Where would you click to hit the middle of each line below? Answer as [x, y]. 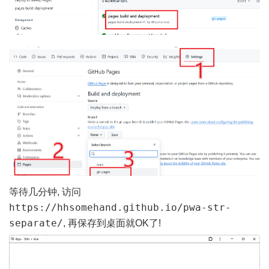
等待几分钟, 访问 [45, 192]
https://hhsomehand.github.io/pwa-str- [120, 208]
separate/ [36, 223]
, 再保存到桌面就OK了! [112, 223]
